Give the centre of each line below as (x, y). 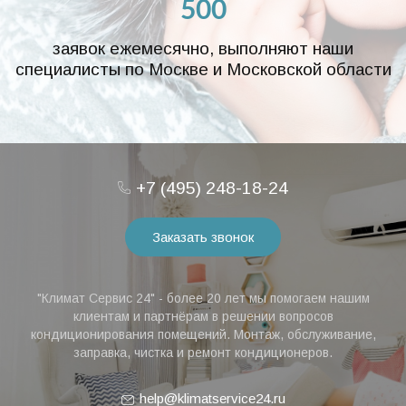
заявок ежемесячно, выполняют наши (203, 48)
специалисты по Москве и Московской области (203, 69)
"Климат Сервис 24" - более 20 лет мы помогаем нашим (203, 298)
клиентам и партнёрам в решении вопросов (203, 316)
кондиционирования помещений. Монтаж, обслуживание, (203, 334)
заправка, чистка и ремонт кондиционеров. (203, 353)
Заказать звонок (203, 237)
